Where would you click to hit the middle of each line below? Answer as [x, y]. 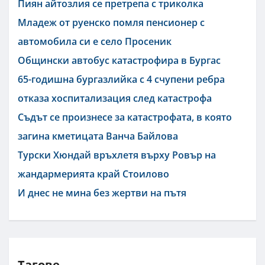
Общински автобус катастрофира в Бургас [119, 60]
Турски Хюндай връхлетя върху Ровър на [117, 155]
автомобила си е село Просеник [95, 41]
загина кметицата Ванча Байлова [98, 136]
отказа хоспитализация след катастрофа [115, 98]
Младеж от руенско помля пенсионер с [111, 22]
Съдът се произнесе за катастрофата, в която [125, 117]
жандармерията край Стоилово [93, 174]
